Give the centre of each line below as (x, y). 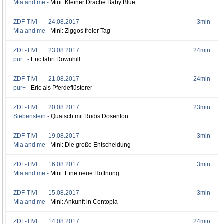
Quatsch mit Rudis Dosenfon (90, 116)
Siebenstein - (32, 116)
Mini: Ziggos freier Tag (80, 31)
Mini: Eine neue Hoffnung (85, 173)
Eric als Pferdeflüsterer (62, 88)
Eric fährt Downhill (56, 59)
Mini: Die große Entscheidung (91, 145)
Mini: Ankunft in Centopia (84, 202)
